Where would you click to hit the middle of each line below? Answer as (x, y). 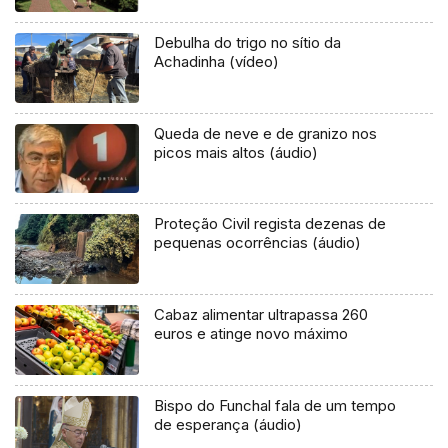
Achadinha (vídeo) (217, 61)
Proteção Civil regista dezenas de (270, 223)
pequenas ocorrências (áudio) (258, 242)
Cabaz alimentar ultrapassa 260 (261, 314)
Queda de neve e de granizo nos (266, 133)
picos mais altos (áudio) (236, 152)
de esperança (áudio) (228, 424)
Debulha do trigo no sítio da (248, 42)
